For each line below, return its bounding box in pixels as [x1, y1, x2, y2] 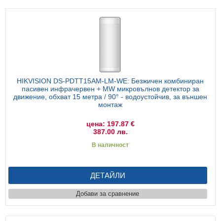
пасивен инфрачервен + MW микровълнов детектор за [21, 84, 199, 93]
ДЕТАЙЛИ [90, 171, 125, 180]
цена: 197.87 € [86, 119, 135, 128]
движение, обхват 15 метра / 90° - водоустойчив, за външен [13, 92, 208, 101]
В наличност [92, 141, 129, 148]
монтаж [98, 100, 123, 109]
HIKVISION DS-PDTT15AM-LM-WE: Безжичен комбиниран [17, 76, 204, 85]
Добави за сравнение [76, 189, 140, 197]
